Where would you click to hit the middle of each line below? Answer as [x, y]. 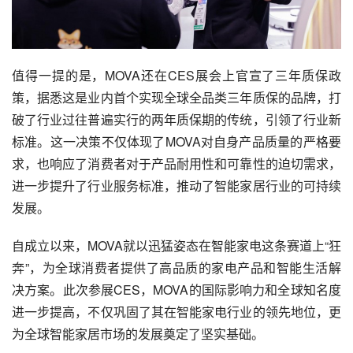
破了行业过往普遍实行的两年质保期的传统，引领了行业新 [176, 119]
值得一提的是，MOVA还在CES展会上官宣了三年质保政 [176, 75]
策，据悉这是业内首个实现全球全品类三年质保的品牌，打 [176, 97]
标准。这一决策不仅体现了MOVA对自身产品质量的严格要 [176, 141]
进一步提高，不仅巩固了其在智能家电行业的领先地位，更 [176, 311]
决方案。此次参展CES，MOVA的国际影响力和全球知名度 [176, 289]
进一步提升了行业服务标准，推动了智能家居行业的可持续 [176, 185]
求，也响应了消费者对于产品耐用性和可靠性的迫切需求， [176, 163]
